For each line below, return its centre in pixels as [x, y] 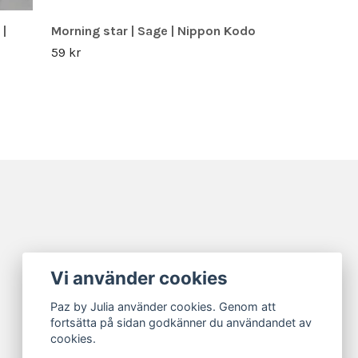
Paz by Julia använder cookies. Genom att [163, 307]
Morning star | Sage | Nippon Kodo [153, 30]
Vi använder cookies [139, 277]
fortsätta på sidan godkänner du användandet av [181, 323]
